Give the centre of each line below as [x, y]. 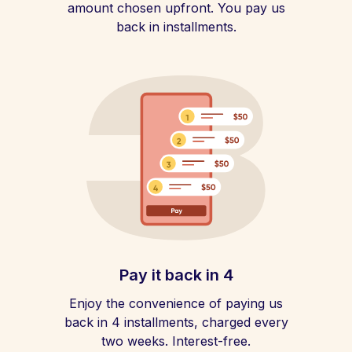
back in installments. [176, 27]
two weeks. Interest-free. [176, 341]
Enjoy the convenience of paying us [176, 303]
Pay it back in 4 [176, 275]
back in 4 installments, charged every [176, 322]
